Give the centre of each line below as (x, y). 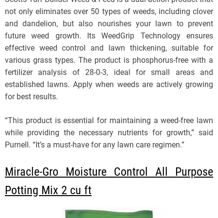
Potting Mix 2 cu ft (48, 191)
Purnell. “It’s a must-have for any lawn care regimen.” (95, 145)
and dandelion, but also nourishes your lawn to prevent (109, 24)
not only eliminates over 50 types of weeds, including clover (109, 12)
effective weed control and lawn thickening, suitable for (109, 48)
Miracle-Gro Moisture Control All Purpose (109, 172)
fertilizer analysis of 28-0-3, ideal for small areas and (109, 73)
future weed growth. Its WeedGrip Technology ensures (109, 36)
